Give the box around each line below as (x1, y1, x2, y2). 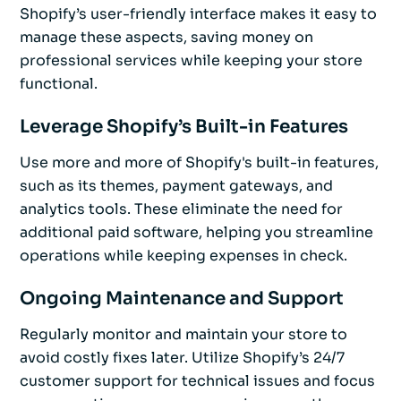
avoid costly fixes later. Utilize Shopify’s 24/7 (20, 348, 345, 368)
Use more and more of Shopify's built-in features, (20, 153, 379, 173)
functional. (20, 74, 98, 94)
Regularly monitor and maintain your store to (20, 325, 347, 345)
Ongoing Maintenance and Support (20, 287, 344, 311)
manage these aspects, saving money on (20, 28, 313, 47)
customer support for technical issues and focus (20, 371, 375, 391)
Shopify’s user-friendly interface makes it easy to (20, 4, 377, 24)
